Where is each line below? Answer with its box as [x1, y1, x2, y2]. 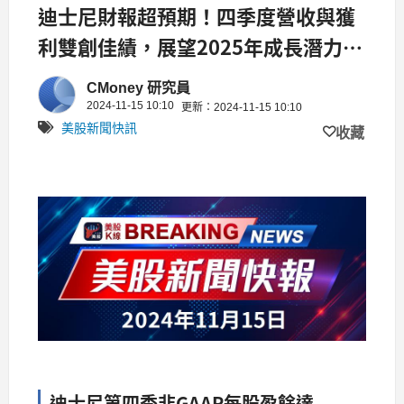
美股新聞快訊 [61, 120, 137, 135]
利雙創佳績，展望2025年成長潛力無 [38, 31, 363, 60]
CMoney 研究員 [87, 79, 190, 96]
